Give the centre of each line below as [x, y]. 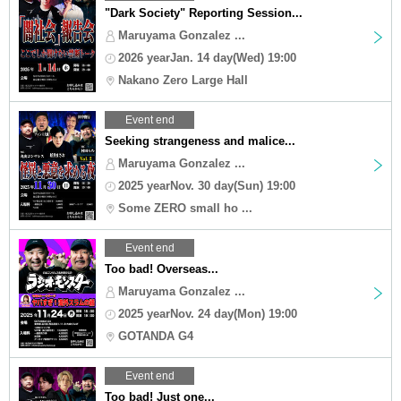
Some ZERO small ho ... [185, 209]
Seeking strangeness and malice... [200, 141]
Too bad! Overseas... [162, 269]
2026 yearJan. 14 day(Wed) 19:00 [207, 58]
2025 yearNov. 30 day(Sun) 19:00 [207, 186]
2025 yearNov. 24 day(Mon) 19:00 [208, 314]
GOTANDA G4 [156, 337]
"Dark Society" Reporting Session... [204, 13]
